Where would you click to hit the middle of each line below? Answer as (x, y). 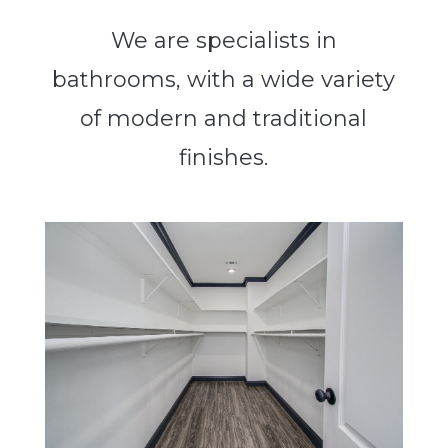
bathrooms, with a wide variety (224, 79)
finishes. (224, 157)
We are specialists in (223, 40)
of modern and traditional (224, 118)
